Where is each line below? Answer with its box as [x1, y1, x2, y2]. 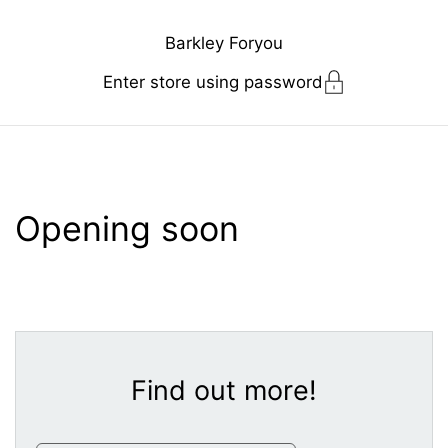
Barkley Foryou [165, 33, 283, 53]
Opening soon [15, 208, 239, 249]
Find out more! [131, 374, 317, 407]
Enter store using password [102, 72, 322, 92]
